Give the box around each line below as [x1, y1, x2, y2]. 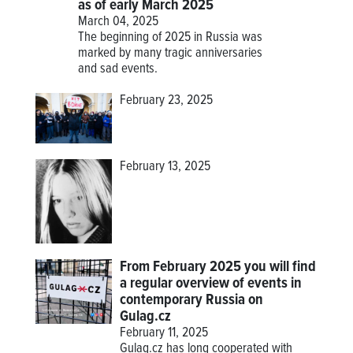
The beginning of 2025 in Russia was [77, 28, 262, 46]
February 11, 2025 [120, 325, 209, 343]
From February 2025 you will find [120, 258, 317, 277]
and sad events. [77, 60, 158, 78]
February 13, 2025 [120, 158, 211, 176]
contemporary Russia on [120, 291, 264, 310]
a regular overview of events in [120, 274, 303, 294]
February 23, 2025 [120, 91, 214, 110]
